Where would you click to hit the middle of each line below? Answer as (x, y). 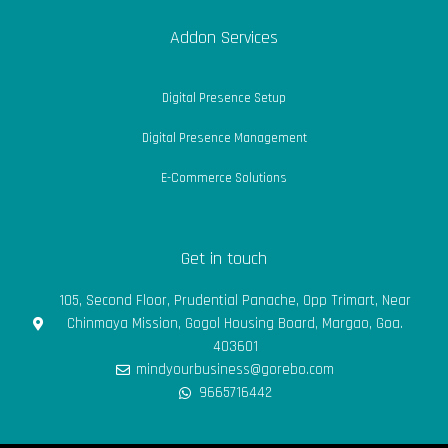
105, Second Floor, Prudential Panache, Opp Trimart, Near (235, 301)
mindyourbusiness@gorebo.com (235, 370)
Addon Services (224, 38)
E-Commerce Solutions (224, 178)
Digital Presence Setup (224, 98)
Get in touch (224, 259)
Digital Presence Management (224, 138)
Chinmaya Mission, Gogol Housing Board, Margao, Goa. (235, 324)
